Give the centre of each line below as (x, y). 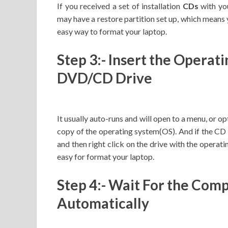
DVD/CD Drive (105, 78)
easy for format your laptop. (106, 157)
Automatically (103, 203)
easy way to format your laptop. (112, 31)
